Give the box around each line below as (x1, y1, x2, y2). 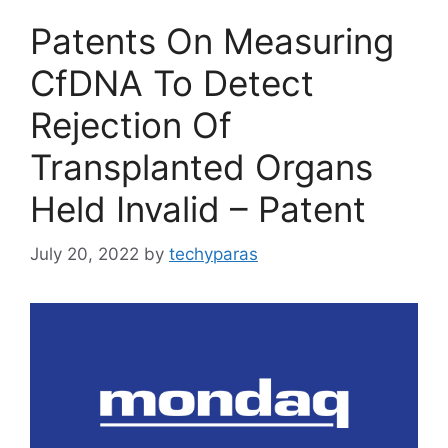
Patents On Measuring (30, 20, 394, 63)
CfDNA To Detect (30, 62, 314, 105)
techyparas (169, 243, 258, 264)
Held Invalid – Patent (30, 188, 366, 231)
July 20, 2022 (30, 243, 139, 264)
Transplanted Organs (30, 146, 373, 189)
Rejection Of (30, 104, 232, 147)
